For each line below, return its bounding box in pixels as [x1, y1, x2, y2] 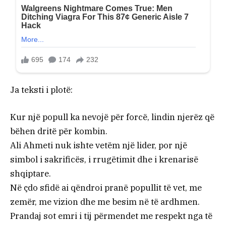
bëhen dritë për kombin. [10, 126, 107, 137]
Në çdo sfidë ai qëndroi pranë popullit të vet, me [10, 182, 202, 194]
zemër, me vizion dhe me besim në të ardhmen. [10, 196, 200, 208]
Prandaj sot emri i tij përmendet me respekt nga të [10, 210, 212, 222]
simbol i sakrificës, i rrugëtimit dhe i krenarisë [10, 154, 198, 165]
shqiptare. [10, 168, 51, 180]
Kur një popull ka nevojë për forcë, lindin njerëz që [10, 111, 214, 123]
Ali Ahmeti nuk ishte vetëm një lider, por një [10, 140, 187, 151]
